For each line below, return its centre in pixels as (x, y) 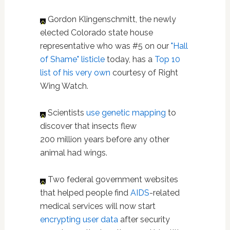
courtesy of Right (144, 72)
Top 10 (167, 59)
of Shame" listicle (72, 59)
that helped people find (85, 193)
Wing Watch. (65, 86)
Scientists (66, 112)
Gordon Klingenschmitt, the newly (111, 19)
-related (164, 193)
